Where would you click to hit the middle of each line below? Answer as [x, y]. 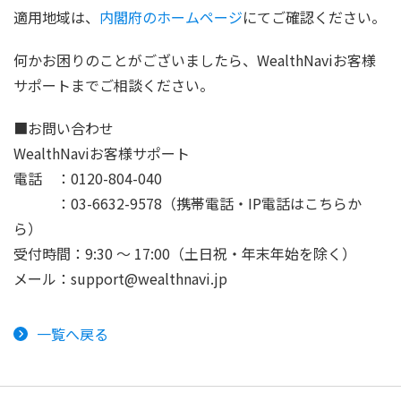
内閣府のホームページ [171, 17]
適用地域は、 [56, 17]
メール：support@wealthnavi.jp [120, 278]
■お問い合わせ [64, 128]
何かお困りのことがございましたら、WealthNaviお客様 [195, 60]
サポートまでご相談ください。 [114, 85]
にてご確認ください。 [314, 17]
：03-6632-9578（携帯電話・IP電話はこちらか [188, 203]
